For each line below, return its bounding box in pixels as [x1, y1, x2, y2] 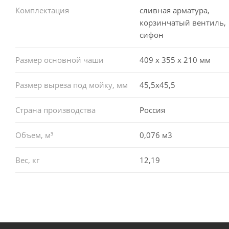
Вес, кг [15, 154, 39, 165]
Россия [139, 104, 165, 115]
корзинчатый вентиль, [139, 17, 226, 28]
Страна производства [15, 104, 96, 115]
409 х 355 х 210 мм [139, 54, 211, 65]
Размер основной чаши [15, 54, 104, 65]
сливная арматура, [139, 5, 210, 15]
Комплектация [15, 5, 69, 15]
